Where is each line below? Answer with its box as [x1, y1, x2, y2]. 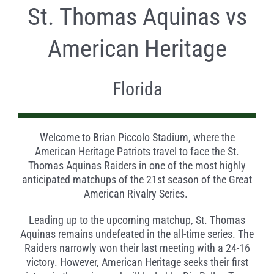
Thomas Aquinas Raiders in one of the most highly [28, 159, 246, 172]
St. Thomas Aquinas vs [27, 2, 247, 32]
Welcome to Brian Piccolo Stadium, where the [39, 131, 235, 144]
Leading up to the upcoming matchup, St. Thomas [29, 213, 245, 227]
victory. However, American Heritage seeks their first [26, 256, 248, 269]
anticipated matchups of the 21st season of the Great [22, 173, 252, 187]
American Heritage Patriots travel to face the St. [35, 145, 239, 158]
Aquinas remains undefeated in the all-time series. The [20, 228, 254, 241]
